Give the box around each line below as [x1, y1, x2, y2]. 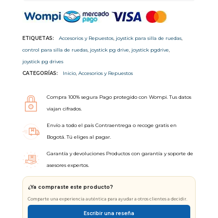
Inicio [62, 70, 76, 77]
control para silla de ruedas [22, 47, 88, 54]
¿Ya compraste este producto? [27, 184, 113, 191]
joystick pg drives [22, 58, 63, 65]
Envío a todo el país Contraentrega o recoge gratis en [46, 122, 177, 129]
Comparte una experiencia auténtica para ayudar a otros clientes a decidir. [27, 197, 187, 202]
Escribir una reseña [84, 210, 134, 217]
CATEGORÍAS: [22, 70, 58, 77]
